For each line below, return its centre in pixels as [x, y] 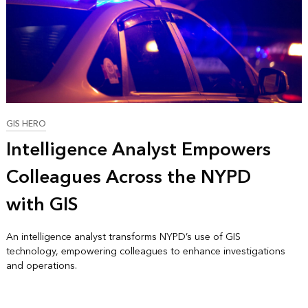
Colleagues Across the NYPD [128, 177]
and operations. [41, 265]
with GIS [42, 205]
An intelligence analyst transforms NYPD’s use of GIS [123, 236]
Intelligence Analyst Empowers [138, 150]
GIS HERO [26, 124]
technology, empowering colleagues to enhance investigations [145, 251]
